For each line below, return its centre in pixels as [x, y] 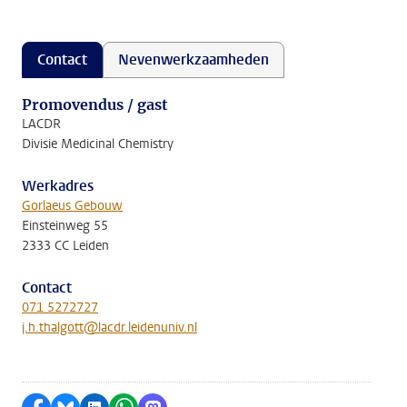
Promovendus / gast [95, 104]
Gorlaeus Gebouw [72, 206]
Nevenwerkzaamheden [194, 60]
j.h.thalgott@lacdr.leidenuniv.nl [109, 328]
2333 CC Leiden [65, 246]
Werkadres [58, 186]
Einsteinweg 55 [65, 226]
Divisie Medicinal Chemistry [98, 144]
